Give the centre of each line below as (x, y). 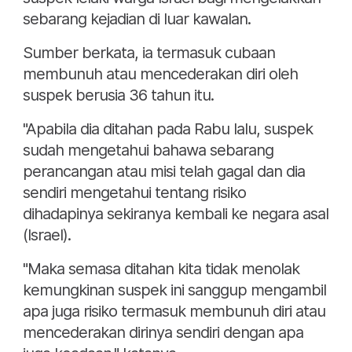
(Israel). (47, 235)
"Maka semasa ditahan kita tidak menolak (161, 269)
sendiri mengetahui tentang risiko (134, 193)
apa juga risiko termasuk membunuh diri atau (174, 312)
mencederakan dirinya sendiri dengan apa (163, 333)
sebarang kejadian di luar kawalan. (137, 19)
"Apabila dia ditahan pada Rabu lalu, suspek (168, 129)
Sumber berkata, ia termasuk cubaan (149, 53)
